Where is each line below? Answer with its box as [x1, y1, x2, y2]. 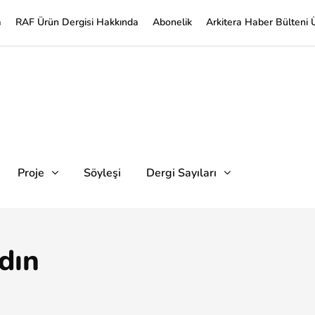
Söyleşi [84, 165, 121, 181]
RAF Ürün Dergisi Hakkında [15, 15, 139, 29]
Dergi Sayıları [146, 165, 217, 181]
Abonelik [153, 15, 192, 29]
